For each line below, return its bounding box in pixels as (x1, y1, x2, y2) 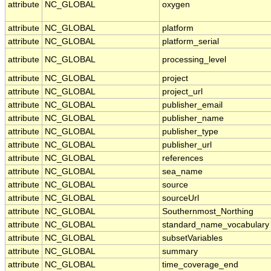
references (162, 154, 203, 163)
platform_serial (162, 37, 219, 47)
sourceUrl (162, 194, 199, 203)
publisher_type (162, 127, 218, 137)
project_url (162, 87, 203, 97)
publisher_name (162, 114, 224, 123)
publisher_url (162, 140, 212, 150)
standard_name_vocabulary (162, 220, 269, 230)
